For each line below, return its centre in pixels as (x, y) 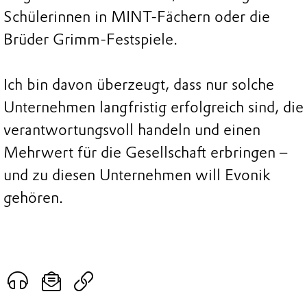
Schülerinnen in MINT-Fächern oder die (137, 16)
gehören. (33, 197)
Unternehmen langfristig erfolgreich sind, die (153, 107)
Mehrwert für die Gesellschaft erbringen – (145, 152)
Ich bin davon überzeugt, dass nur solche (139, 84)
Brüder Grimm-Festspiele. (90, 39)
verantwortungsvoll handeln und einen (132, 130)
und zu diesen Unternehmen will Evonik (137, 175)
